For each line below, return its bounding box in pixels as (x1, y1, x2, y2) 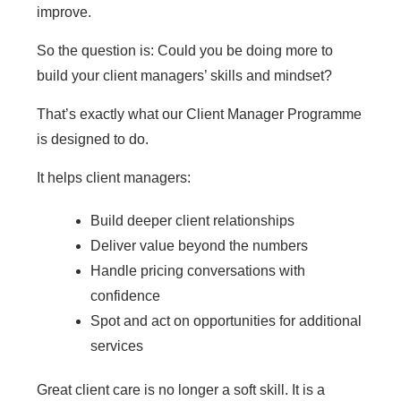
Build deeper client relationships (90, 213, 294, 229)
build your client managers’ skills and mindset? (37, 68, 332, 84)
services (90, 338, 143, 354)
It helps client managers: (37, 170, 191, 186)
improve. (37, 4, 91, 21)
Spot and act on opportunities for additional (90, 313, 362, 329)
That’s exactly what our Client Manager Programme (37, 107, 362, 123)
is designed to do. (37, 132, 149, 148)
